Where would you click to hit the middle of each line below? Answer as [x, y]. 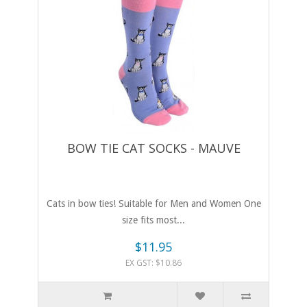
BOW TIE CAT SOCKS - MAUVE [153, 148]
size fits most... [153, 220]
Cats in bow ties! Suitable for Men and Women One [153, 204]
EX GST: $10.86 [153, 263]
